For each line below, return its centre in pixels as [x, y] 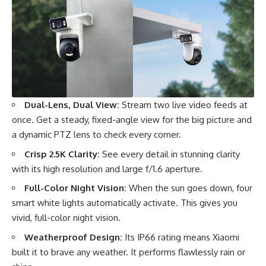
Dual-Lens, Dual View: [72, 105]
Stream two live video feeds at [183, 105]
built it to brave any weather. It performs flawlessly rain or [129, 252]
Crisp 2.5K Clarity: [62, 154]
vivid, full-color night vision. [66, 218]
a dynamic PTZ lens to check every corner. [96, 135]
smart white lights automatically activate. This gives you [125, 203]
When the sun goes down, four [189, 188]
